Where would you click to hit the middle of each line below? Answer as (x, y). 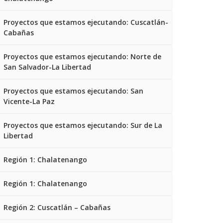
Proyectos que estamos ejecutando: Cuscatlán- (86, 22)
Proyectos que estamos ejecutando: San (73, 91)
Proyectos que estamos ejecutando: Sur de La (83, 125)
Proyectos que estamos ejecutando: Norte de (82, 56)
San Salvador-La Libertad (47, 67)
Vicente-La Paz (29, 101)
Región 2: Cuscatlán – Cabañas (57, 207)
